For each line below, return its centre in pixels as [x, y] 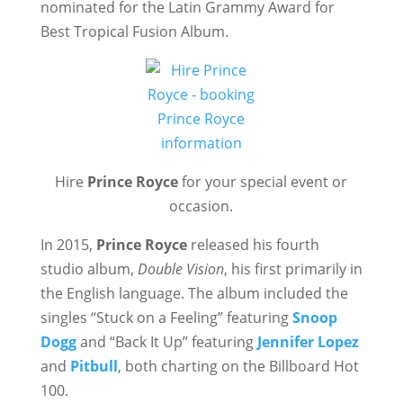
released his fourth [255, 245]
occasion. [201, 206]
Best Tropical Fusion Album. [134, 31]
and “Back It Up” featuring [166, 342]
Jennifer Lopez [308, 342]
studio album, [89, 269]
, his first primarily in [293, 269]
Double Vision [180, 269]
